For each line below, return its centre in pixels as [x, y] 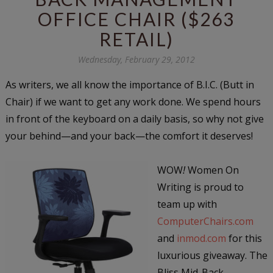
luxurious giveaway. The [212, 255]
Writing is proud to [200, 187]
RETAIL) [136, 39]
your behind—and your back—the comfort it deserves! [129, 136]
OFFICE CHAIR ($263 [136, 19]
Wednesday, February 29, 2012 [136, 59]
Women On [212, 170]
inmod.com [201, 238]
